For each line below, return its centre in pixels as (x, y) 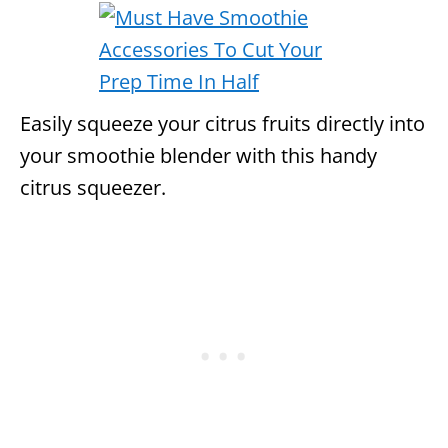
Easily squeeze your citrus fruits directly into (222, 123)
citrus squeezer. (93, 187)
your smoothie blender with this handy (198, 155)
